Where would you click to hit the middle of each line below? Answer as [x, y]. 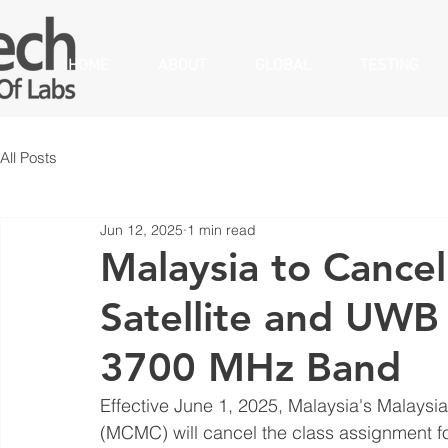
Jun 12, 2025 [141, 229]
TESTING [389, 66]
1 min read [221, 229]
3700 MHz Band [250, 367]
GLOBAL [283, 66]
